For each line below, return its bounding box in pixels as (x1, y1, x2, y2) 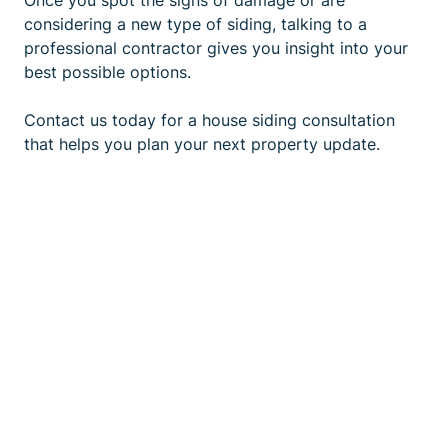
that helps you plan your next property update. (24, 134, 380, 154)
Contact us (24, 110, 107, 130)
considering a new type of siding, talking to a (24, 14, 367, 34)
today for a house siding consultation (107, 110, 395, 130)
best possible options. (24, 62, 191, 82)
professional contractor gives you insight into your (24, 38, 408, 58)
